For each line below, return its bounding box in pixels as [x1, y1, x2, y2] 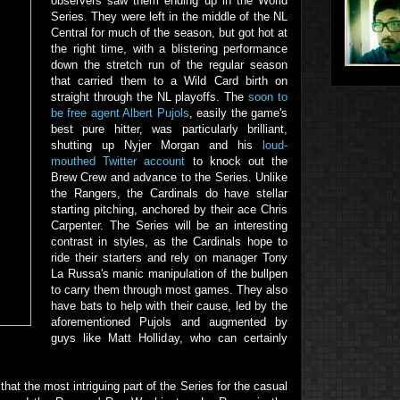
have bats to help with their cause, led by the [51, 299, 287, 312]
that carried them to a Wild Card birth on [51, 74, 287, 87]
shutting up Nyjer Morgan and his [51, 138, 262, 152]
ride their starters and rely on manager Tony [51, 251, 287, 264]
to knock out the [185, 154, 288, 168]
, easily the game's [188, 106, 288, 120]
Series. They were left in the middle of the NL [51, 10, 287, 23]
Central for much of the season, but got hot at [51, 26, 287, 39]
